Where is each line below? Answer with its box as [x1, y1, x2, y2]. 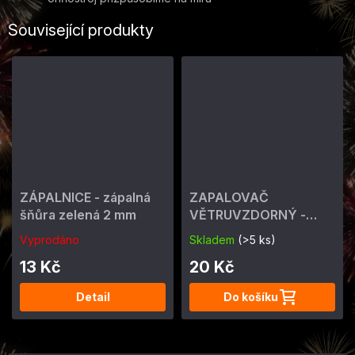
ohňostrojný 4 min [189, 224, 301, 240]
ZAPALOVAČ [189, 189, 269, 205]
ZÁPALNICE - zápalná [20, 189, 151, 205]
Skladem [189, 233, 238, 246]
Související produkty [8, 21, 154, 40]
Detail [75, 290, 110, 303]
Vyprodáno [20, 233, 79, 246]
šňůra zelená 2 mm [20, 207, 136, 223]
